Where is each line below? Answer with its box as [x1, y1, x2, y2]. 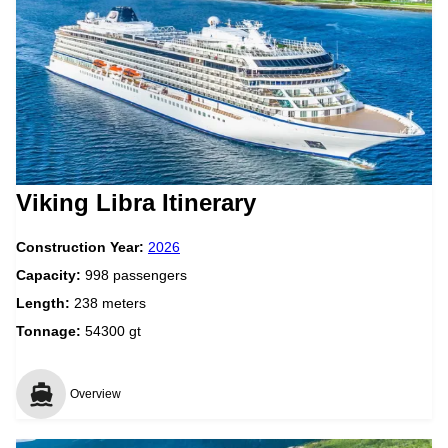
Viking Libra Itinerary [16, 188, 256, 216]
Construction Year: [16, 238, 148, 255]
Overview [70, 386, 121, 401]
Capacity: [16, 266, 85, 283]
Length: [16, 294, 74, 311]
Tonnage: [16, 322, 81, 339]
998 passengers [85, 266, 187, 283]
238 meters [74, 294, 146, 311]
